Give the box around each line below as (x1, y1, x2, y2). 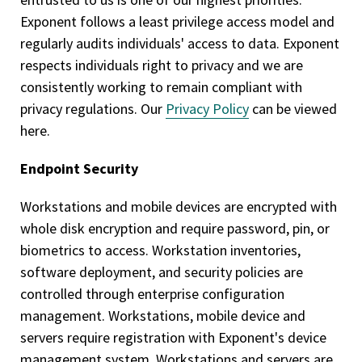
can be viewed (249, 99, 337, 118)
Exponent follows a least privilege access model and (20, 12, 335, 31)
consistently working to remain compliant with (20, 78, 302, 96)
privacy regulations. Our (20, 99, 166, 118)
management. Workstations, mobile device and (20, 306, 305, 325)
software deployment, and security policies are (20, 263, 303, 281)
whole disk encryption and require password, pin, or (20, 219, 330, 238)
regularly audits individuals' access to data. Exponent (20, 34, 339, 53)
